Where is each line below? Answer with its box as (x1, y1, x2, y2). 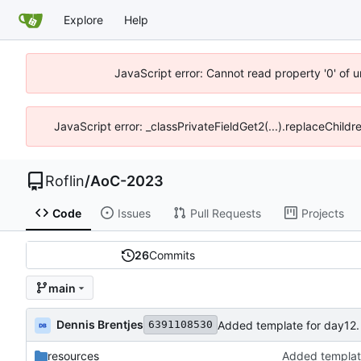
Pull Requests (189, 205, 261, 220)
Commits (149, 248, 196, 263)
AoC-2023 (90, 172, 164, 189)
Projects (301, 205, 344, 220)
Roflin (45, 172, 85, 189)
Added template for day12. (218, 317, 359, 332)
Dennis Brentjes (56, 317, 143, 331)
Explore (64, 12, 103, 27)
